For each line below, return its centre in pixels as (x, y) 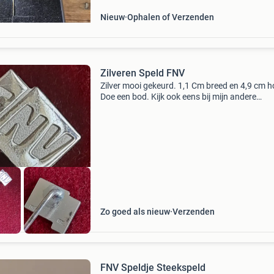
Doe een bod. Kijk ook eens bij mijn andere (178, 97)
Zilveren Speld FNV (142, 73)
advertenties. (125, 108)
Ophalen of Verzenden (170, 17)
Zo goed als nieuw (135, 212)
